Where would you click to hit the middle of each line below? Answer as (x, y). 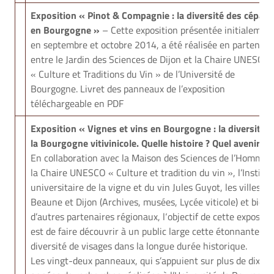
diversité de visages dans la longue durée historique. (139, 246)
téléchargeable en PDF (77, 103)
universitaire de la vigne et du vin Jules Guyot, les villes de (152, 187)
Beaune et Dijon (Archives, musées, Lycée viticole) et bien (150, 202)
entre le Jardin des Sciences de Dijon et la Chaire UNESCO (150, 59)
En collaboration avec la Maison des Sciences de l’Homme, (150, 158)
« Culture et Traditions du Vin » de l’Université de (133, 74)
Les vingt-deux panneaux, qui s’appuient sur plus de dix (145, 261)
